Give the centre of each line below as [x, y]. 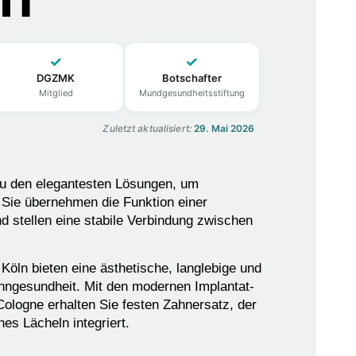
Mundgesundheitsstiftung [192, 93]
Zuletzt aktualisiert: [147, 128]
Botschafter [192, 77]
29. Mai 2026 [224, 128]
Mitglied [56, 93]
